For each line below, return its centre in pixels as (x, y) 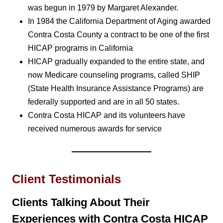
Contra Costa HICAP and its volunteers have (107, 115)
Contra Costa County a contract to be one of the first (118, 34)
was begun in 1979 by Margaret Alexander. (103, 7)
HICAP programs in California (80, 48)
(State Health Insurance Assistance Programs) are (116, 88)
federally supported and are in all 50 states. (104, 102)
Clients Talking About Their (81, 202)
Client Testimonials (66, 179)
